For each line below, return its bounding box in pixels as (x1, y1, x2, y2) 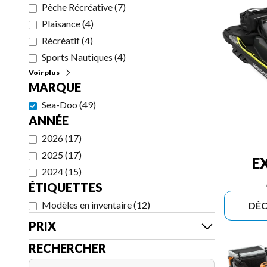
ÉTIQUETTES (29, 180, 103, 194)
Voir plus (29, 68, 60, 77)
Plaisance (42, 18, 80, 29)
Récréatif (42, 35, 80, 46)
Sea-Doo (42, 99, 77, 110)
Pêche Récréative (42, 1, 113, 13)
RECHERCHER (29, 241, 106, 255)
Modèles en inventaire (42, 199, 132, 210)
